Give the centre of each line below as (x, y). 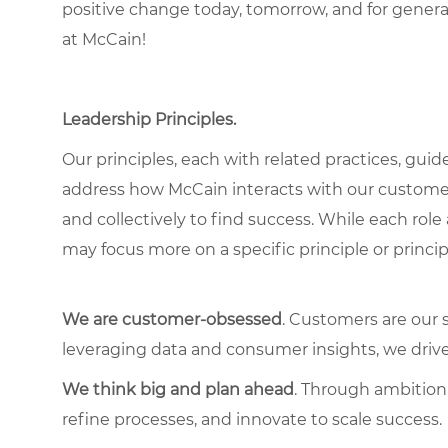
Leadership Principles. (151, 119)
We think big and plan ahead (178, 389)
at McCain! (108, 39)
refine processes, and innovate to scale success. (254, 419)
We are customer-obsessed (172, 319)
